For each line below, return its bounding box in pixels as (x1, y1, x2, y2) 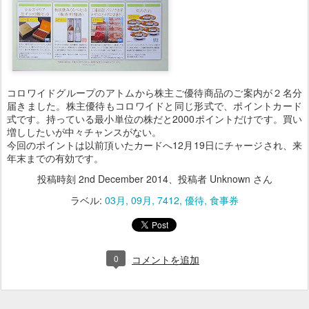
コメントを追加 (132, 255, 199, 266)
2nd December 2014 (78, 172, 168, 186)
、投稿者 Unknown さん (168, 172, 272, 186)
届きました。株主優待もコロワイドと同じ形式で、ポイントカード (7, 99, 302, 112)
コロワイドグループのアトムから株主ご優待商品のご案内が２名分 (7, 86, 302, 99)
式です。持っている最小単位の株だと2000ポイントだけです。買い (7, 112, 302, 126)
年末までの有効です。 (7, 151, 103, 165)
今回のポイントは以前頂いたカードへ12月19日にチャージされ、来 (7, 138, 302, 152)
